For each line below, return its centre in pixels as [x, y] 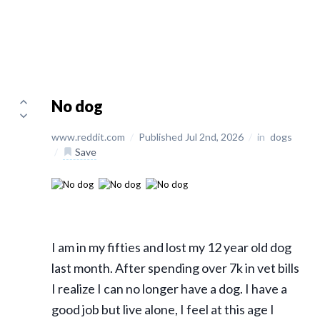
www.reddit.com [89, 137]
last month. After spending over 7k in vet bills [175, 268]
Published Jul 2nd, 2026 [192, 137]
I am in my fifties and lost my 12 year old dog [171, 247]
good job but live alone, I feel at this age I [163, 310]
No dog [77, 106]
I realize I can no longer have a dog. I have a [169, 289]
